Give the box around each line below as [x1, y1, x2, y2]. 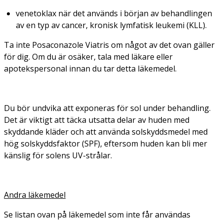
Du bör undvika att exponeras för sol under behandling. [4, 102, 211, 113]
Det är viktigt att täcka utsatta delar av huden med [4, 114, 189, 125]
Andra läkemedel [4, 189, 66, 200]
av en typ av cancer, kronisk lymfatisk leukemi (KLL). [16, 19, 207, 31]
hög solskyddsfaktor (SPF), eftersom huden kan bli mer [4, 138, 207, 149]
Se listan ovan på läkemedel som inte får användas [4, 209, 190, 220]
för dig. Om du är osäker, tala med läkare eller [4, 51, 173, 62]
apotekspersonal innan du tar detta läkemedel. [4, 63, 177, 74]
